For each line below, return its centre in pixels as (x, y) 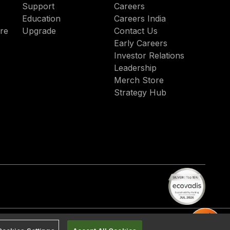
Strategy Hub (140, 92)
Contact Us (136, 31)
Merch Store (139, 80)
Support (39, 6)
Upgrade (39, 31)
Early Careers (140, 43)
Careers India (140, 18)
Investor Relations (149, 55)
